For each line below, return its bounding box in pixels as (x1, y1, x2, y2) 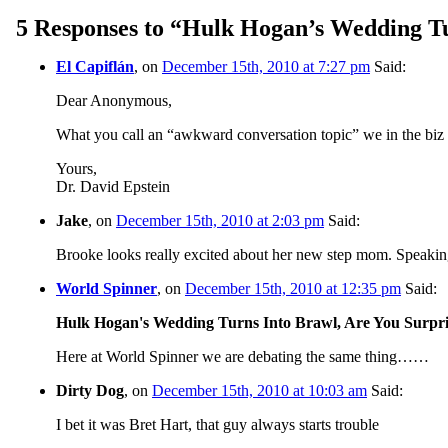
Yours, (56, 159, 97, 177)
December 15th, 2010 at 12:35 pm (185, 279, 401, 297)
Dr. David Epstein (56, 177, 170, 195)
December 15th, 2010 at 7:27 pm (162, 57, 370, 75)
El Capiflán (56, 57, 134, 75)
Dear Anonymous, (56, 91, 172, 109)
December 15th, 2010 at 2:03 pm (116, 211, 324, 229)
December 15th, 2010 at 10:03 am (152, 381, 367, 399)
